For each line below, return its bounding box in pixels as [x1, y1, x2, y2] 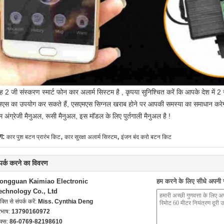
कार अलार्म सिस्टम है [67, 88, 121, 96]
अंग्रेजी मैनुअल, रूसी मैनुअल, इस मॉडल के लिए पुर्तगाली [4, 112, 144, 120]
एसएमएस [71, 100, 92, 108]
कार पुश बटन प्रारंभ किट [6, 133, 60, 140]
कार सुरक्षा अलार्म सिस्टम [64, 133, 117, 140]
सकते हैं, [46, 100, 71, 108]
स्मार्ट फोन [42, 88, 67, 96]
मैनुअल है [144, 112, 166, 120]
